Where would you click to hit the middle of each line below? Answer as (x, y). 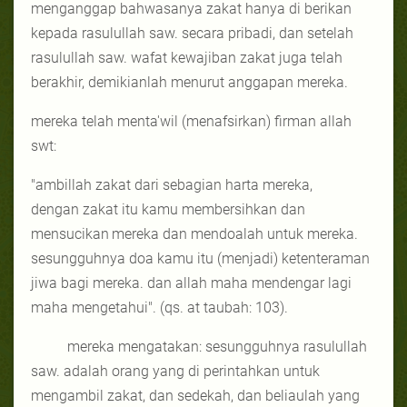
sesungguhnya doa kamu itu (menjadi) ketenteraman (200, 258)
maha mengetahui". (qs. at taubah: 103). (159, 307)
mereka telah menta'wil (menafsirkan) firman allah (191, 121)
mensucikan (70, 233)
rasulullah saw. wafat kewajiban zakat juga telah (187, 57)
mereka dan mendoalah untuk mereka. (235, 233)
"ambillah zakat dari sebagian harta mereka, (172, 184)
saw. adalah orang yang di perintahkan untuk (175, 371)
